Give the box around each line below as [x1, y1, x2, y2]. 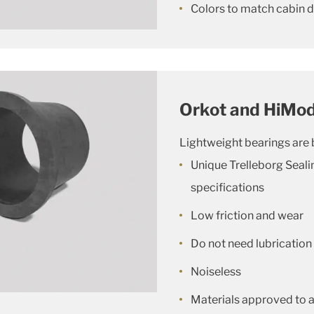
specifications [191, 181, 264, 194]
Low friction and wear [191, 209, 303, 222]
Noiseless [191, 265, 241, 278]
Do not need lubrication [191, 237, 312, 250]
